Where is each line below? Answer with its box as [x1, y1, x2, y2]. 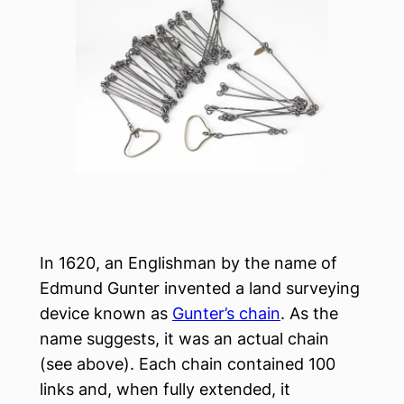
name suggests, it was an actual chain [40, 329, 329, 348]
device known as [40, 304, 172, 323]
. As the [280, 304, 338, 323]
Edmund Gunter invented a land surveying [40, 279, 360, 298]
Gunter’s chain [172, 304, 280, 323]
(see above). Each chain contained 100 [40, 354, 335, 373]
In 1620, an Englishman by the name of [40, 253, 337, 272]
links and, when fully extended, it [40, 380, 290, 399]
